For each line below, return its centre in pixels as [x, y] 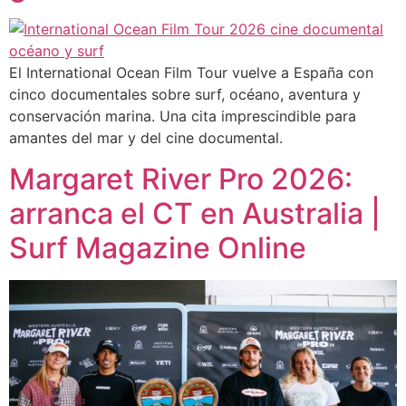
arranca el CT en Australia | [195, 213]
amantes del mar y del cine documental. [146, 138]
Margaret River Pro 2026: [181, 179]
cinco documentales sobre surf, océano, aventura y [185, 95]
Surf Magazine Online [158, 247]
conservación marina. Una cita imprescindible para [183, 116]
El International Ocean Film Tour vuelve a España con [191, 73]
